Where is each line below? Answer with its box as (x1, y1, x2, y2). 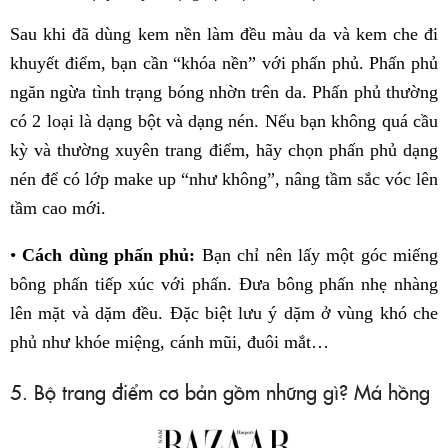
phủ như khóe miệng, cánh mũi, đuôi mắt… (10, 332, 329, 353)
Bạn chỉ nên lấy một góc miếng (195, 245, 439, 266)
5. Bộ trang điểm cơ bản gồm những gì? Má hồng (10, 377, 430, 406)
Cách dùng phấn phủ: (22, 245, 196, 266)
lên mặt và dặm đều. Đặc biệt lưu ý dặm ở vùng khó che (10, 303, 438, 324)
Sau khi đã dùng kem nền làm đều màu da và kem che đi (10, 24, 438, 45)
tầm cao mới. (10, 198, 106, 219)
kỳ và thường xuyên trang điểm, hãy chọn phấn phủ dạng (10, 140, 438, 161)
